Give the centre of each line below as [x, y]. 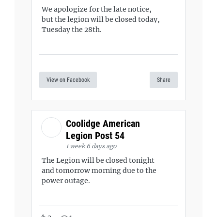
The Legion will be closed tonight [98, 160]
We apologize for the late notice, [97, 9]
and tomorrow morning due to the [99, 170]
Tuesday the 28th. [72, 30]
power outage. [66, 180]
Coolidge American [103, 123]
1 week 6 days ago [91, 146]
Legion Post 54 [96, 135]
